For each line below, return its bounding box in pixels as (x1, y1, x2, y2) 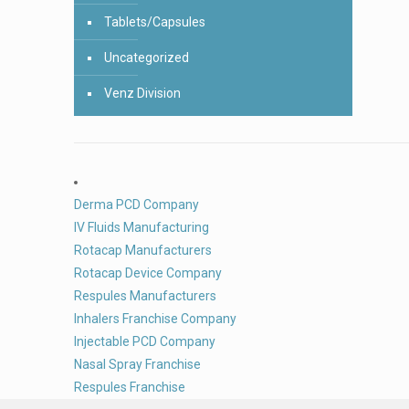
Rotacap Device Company (74, 266, 222, 280)
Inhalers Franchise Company (74, 311, 236, 326)
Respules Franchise (74, 380, 185, 394)
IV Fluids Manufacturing (74, 220, 209, 235)
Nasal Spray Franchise (74, 357, 201, 372)
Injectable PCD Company (74, 334, 215, 349)
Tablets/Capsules (104, 15, 205, 29)
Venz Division (104, 86, 181, 100)
